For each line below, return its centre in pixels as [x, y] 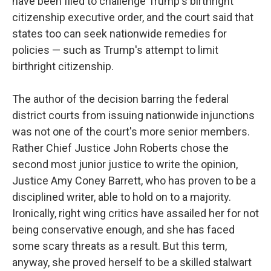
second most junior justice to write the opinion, [125, 164]
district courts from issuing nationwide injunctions [133, 115]
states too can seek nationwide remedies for [119, 34]
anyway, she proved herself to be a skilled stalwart [132, 262]
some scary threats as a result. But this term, [119, 246]
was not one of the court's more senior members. [131, 132]
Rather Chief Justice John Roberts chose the [120, 148]
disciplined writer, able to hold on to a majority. [122, 197]
